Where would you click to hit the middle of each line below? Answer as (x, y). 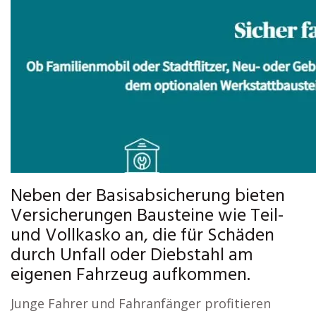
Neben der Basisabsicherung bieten (148, 196)
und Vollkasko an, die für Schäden (142, 236)
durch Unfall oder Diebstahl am (132, 256)
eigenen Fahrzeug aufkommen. (130, 275)
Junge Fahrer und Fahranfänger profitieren (141, 303)
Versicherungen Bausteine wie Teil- (147, 216)
